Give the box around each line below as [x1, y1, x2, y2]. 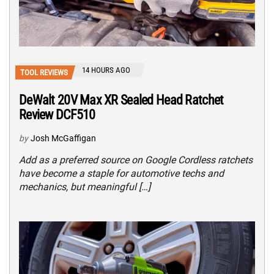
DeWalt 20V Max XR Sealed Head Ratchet [19, 92, 224, 108]
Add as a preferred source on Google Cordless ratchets [19, 154, 253, 166]
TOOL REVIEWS [20, 67, 68, 77]
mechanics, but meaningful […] [19, 180, 150, 193]
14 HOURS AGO [82, 65, 130, 75]
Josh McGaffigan [31, 133, 96, 143]
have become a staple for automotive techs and [19, 167, 224, 179]
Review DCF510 [19, 106, 95, 122]
